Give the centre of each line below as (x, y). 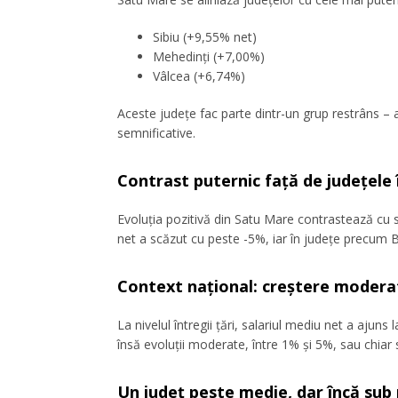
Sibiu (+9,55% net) (205, 36)
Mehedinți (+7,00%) (209, 56)
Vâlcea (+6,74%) (199, 76)
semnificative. (156, 132)
